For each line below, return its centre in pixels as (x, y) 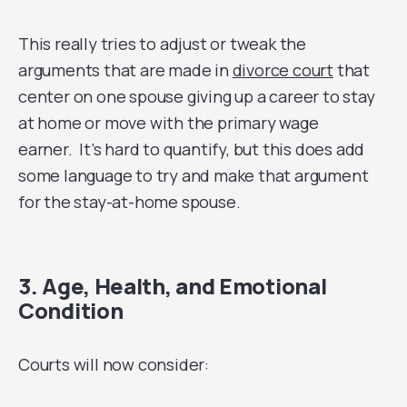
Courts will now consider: (114, 364)
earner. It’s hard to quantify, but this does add (192, 149)
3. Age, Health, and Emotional (173, 286)
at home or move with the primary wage (169, 123)
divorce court (283, 70)
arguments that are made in (125, 70)
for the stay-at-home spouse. (129, 202)
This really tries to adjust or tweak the (162, 44)
